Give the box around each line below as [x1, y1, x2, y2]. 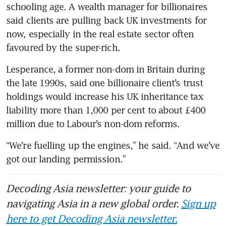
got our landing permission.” [6, 153, 128, 164]
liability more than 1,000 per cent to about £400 [6, 104, 205, 116]
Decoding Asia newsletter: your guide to [6, 182, 191, 194]
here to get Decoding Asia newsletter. [6, 212, 177, 224]
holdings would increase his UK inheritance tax [6, 90, 203, 102]
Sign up [181, 197, 215, 209]
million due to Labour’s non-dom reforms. [6, 118, 180, 129]
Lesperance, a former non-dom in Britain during [6, 63, 205, 75]
